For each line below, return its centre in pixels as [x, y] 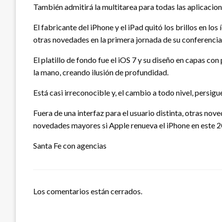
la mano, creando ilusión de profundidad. [101, 72]
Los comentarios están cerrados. [88, 191]
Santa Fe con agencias [70, 146]
